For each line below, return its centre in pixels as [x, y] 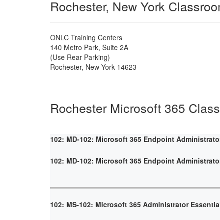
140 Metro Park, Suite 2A [89, 47]
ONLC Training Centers [86, 37]
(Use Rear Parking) [80, 57]
